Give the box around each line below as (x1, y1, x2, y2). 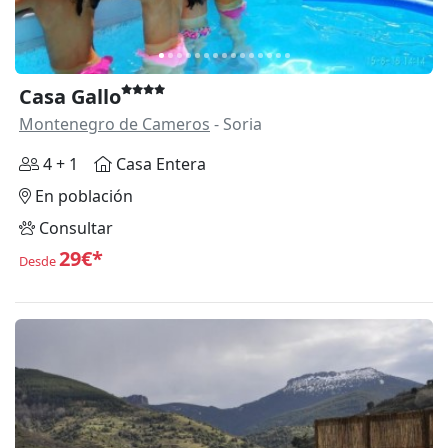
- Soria (210, 113, 262, 136)
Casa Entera (112, 153, 206, 176)
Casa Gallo (19, 83, 121, 111)
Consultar (35, 217, 113, 240)
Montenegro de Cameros (19, 113, 210, 136)
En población (31, 185, 133, 208)
